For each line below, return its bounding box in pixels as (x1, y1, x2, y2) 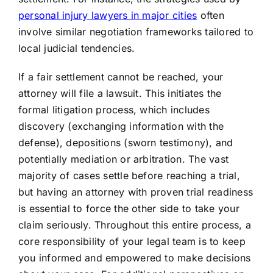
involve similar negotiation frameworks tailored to (18, 26, 253, 38)
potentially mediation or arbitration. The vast (18, 153, 229, 166)
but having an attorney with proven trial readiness (18, 186, 253, 199)
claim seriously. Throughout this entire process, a (18, 219, 251, 232)
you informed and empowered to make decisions (18, 252, 251, 264)
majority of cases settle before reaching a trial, (18, 169, 240, 182)
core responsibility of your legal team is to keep (18, 235, 246, 248)
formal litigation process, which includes (18, 104, 210, 116)
